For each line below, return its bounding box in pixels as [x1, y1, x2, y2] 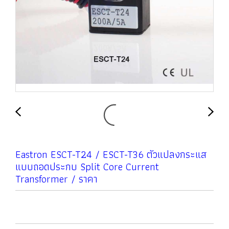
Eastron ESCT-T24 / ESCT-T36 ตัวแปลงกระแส [15, 146, 207, 163]
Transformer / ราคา [15, 171, 98, 187]
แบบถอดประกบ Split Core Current [15, 158, 159, 175]
